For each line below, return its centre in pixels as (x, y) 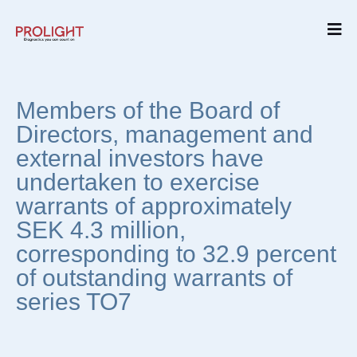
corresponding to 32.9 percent (176, 254)
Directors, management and (165, 134)
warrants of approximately (154, 206)
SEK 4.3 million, (101, 230)
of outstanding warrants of (154, 278)
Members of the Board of (148, 110)
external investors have (140, 158)
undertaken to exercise (138, 182)
